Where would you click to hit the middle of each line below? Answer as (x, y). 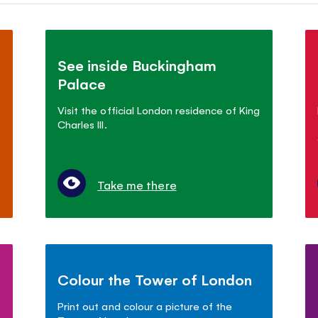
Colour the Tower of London (155, 279)
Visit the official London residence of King (159, 109)
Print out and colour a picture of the (145, 305)
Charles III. (82, 124)
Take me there (137, 184)
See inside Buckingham (137, 65)
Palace (82, 83)
